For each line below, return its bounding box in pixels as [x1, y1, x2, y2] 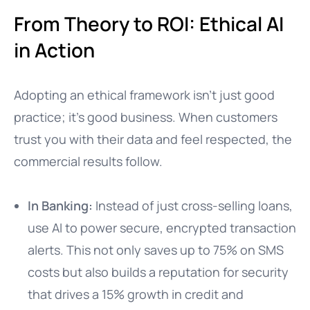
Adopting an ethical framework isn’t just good [14, 86, 275, 103]
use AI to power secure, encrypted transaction [28, 219, 296, 236]
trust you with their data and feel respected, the [14, 131, 292, 147]
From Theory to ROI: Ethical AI [14, 10, 284, 37]
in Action [14, 37, 95, 63]
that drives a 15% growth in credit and [28, 286, 244, 302]
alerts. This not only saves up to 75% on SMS [28, 241, 284, 258]
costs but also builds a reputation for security [28, 264, 289, 280]
